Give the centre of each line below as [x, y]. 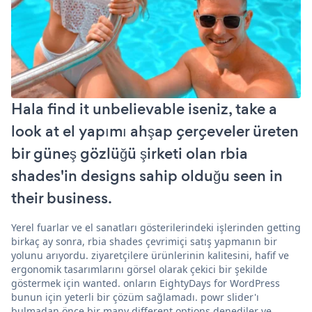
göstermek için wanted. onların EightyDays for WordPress [146, 283]
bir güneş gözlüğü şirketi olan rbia [130, 153]
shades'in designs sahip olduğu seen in [147, 175]
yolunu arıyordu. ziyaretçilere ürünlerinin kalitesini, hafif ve [150, 255]
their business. [62, 198]
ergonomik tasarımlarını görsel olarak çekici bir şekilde [139, 269]
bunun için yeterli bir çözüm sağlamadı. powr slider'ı [135, 297]
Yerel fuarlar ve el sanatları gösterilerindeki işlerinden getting [156, 227]
